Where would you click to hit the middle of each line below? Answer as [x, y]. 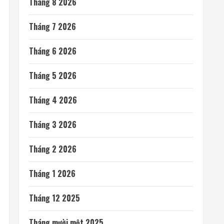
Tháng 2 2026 [53, 149]
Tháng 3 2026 [53, 124]
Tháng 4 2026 [53, 100]
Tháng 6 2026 [53, 51]
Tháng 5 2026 [53, 75]
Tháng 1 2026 [52, 173]
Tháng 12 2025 [54, 198]
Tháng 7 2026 [52, 26]
